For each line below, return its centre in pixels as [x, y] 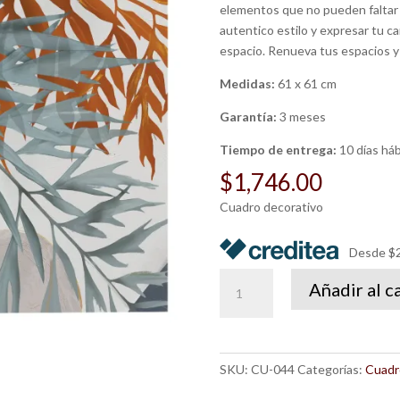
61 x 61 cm [307, 83]
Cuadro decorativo [271, 206]
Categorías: [331, 369]
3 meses [302, 116]
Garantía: [249, 116]
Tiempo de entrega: [279, 149]
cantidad [242, 319]
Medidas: [248, 83]
